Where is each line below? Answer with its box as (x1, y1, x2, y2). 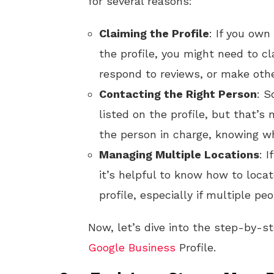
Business (128, 241, 176, 254)
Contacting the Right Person (99, 87, 257, 100)
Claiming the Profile (99, 27, 209, 40)
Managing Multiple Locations (99, 148, 259, 161)
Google (88, 241, 125, 254)
